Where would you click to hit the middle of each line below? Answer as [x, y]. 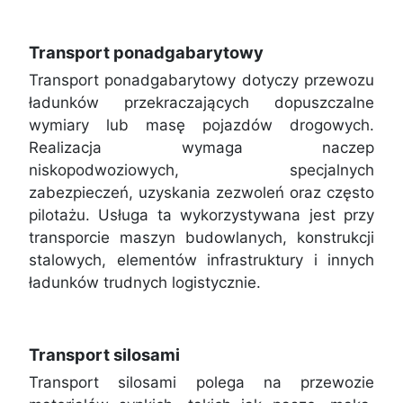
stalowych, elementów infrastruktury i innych [201, 260]
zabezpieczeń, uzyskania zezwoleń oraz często [201, 192]
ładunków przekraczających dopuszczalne [201, 102]
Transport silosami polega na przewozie [201, 382]
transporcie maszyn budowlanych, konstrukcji [201, 237]
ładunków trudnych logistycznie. [145, 282]
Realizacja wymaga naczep [201, 147]
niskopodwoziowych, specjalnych [201, 170]
